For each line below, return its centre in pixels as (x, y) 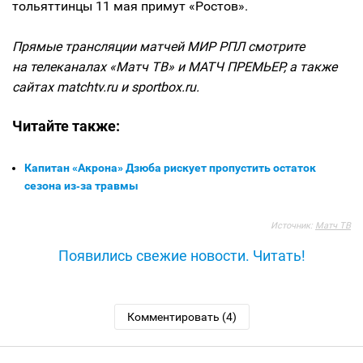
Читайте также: (66, 126)
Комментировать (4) (181, 317)
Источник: (293, 226)
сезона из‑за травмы (81, 186)
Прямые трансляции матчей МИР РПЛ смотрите (158, 47)
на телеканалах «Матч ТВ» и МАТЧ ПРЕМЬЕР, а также (175, 67)
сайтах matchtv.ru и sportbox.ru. (106, 87)
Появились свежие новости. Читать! (181, 256)
